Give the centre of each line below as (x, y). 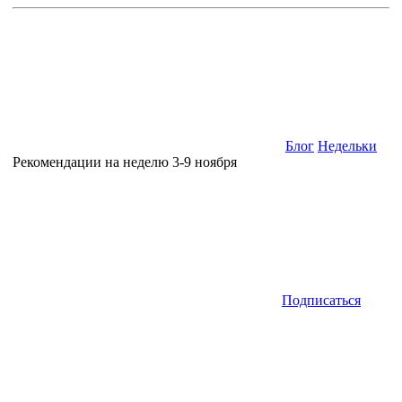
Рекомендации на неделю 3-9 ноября (125, 162)
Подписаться (321, 300)
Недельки (347, 146)
